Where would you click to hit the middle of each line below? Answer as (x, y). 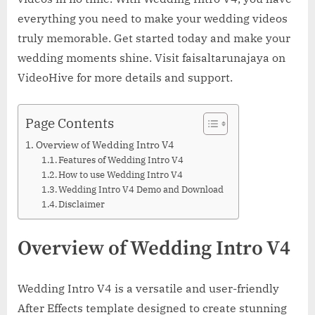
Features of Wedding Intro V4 (121, 160)
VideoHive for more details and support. (125, 77)
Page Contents (70, 123)
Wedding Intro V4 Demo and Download (141, 189)
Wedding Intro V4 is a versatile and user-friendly (148, 288)
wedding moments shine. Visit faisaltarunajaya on (152, 57)
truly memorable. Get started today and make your (154, 38)
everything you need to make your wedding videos (153, 18)
